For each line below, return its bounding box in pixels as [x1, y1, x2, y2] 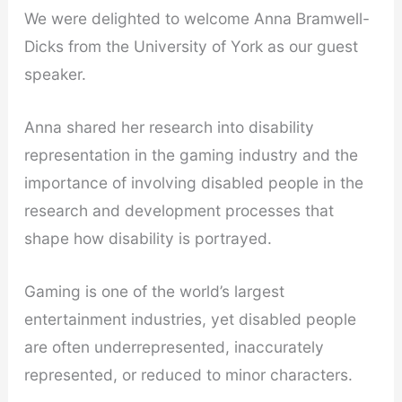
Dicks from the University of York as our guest [23, 37, 358, 57]
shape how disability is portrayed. [23, 229, 272, 249]
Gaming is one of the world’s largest [23, 281, 284, 301]
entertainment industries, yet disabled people [23, 309, 356, 328]
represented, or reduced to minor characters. [23, 364, 353, 384]
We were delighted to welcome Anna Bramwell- [23, 9, 370, 29]
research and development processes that [23, 201, 334, 221]
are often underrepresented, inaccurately [23, 336, 324, 356]
